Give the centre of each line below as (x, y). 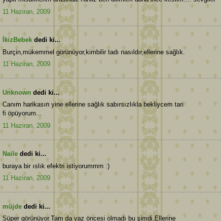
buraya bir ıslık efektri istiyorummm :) (56, 166)
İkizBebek (17, 40)
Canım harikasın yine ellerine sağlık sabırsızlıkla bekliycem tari (93, 105)
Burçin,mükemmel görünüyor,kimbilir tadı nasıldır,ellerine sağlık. (94, 52)
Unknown (17, 92)
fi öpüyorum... (22, 113)
